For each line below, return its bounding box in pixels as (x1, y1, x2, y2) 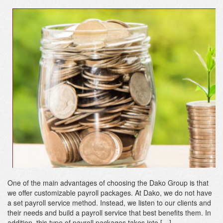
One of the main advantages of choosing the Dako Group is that (7, 178, 209, 188)
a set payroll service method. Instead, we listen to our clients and (7, 198, 211, 208)
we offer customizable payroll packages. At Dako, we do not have (7, 188, 212, 198)
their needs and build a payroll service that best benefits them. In (7, 208, 211, 218)
